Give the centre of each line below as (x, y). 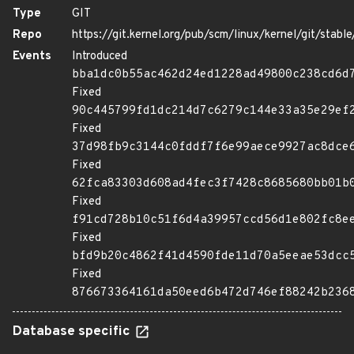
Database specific (73, 332)
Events (32, 56)
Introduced (100, 56)
